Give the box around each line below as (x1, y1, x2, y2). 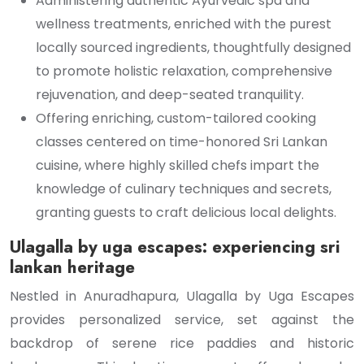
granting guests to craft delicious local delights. (36, 203, 336, 222)
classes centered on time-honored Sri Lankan (36, 132, 327, 151)
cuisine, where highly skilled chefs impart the (36, 156, 319, 175)
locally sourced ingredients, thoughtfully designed (36, 38, 351, 57)
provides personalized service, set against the (10, 310, 354, 329)
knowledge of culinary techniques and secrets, (36, 180, 331, 198)
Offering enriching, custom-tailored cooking (36, 109, 316, 128)
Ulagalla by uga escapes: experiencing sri (10, 235, 340, 259)
